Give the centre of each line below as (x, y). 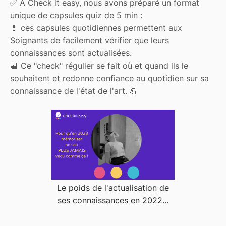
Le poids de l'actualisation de (113, 188)
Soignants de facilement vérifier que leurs (90, 41)
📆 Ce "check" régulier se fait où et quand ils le (99, 66)
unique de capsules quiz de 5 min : (76, 15)
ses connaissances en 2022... (113, 201)
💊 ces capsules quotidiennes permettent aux (96, 28)
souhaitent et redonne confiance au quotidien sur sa (109, 78)
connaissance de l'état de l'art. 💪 (74, 91)
